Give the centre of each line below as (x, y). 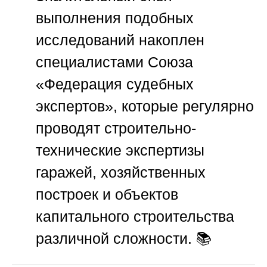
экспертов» (74, 106)
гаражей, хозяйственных (121, 173)
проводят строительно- (116, 128)
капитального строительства (135, 217)
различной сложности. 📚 (124, 239)
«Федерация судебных (115, 84)
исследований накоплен (120, 40)
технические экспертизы (120, 150)
